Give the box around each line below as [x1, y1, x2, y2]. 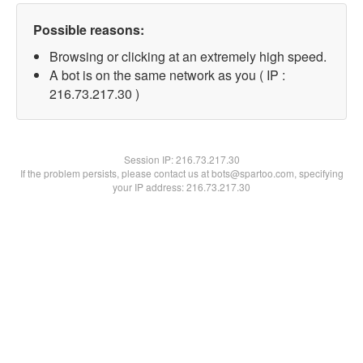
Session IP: [123, 152, 176, 166]
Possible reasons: [33, 20, 144, 39]
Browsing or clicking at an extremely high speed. [49, 47, 327, 66]
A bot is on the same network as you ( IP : [49, 66, 285, 84]
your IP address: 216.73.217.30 [113, 180, 250, 194]
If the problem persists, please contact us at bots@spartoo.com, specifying [19, 166, 344, 180]
